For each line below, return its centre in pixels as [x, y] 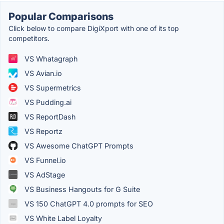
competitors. [29, 38]
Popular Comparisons [61, 16]
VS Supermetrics [52, 87]
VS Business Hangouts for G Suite [81, 189]
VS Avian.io [42, 73]
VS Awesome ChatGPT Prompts [78, 145]
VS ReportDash [49, 116]
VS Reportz [42, 131]
